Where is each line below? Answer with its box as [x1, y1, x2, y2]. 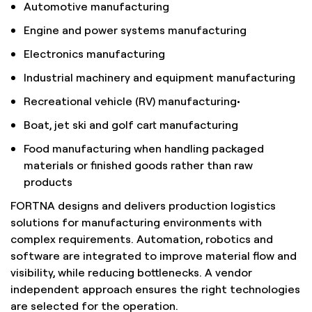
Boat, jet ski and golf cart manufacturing [24, 117, 239, 132]
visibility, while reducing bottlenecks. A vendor [10, 265, 252, 279]
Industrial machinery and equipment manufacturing [24, 70, 296, 84]
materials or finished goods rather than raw [24, 157, 253, 172]
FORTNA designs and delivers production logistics [10, 198, 276, 212]
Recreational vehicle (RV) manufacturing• [24, 93, 241, 108]
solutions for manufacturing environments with [10, 214, 262, 229]
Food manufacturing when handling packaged [24, 141, 265, 155]
